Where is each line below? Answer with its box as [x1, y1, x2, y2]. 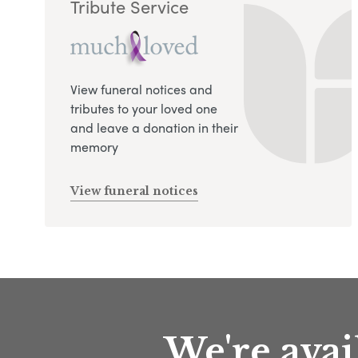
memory [70, 137, 118, 156]
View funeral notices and [70, 79, 213, 98]
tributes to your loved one [70, 98, 217, 117]
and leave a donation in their [70, 117, 238, 137]
